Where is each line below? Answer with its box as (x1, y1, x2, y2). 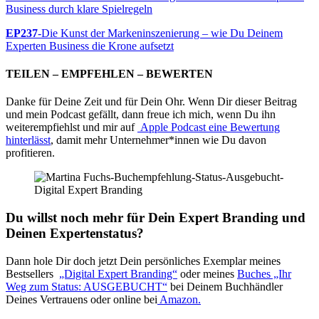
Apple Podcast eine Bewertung (137, 121, 280, 134)
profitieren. (6, 147, 55, 159)
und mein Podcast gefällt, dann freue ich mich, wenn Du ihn (6, 108, 276, 121)
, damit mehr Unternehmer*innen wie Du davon (51, 134, 266, 147)
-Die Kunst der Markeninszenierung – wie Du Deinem (38, 26, 283, 39)
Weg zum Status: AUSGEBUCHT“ (6, 280, 167, 293)
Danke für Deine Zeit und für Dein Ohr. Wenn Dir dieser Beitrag (6, 95, 297, 108)
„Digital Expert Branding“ (59, 267, 177, 280)
